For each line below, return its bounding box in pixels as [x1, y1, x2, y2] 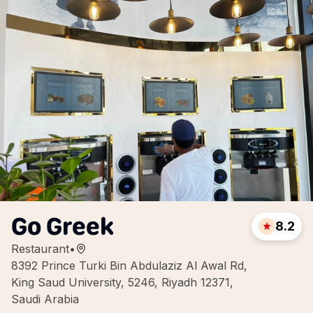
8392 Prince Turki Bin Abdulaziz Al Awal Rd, [11, 259, 247, 272]
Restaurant [11, 242, 69, 256]
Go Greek [11, 211, 114, 241]
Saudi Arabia [11, 292, 79, 306]
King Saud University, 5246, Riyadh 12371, [11, 275, 233, 289]
